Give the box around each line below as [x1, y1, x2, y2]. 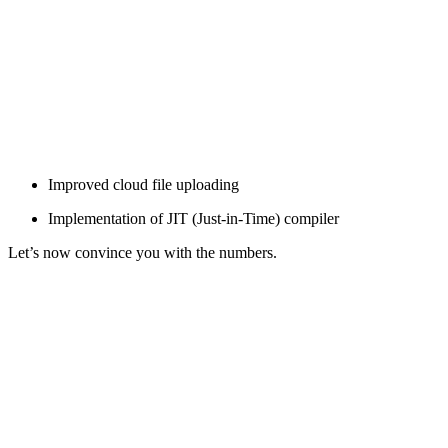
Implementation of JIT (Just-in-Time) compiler [48, 209, 339, 227]
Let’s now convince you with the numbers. [8, 243, 277, 261]
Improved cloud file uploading [48, 175, 239, 193]
